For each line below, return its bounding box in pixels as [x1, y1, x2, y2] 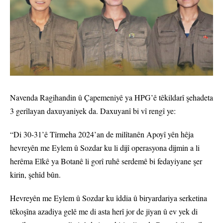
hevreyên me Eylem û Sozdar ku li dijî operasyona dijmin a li [10, 142, 200, 153]
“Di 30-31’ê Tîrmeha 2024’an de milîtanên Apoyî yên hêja [10, 129, 194, 140]
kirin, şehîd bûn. [10, 169, 61, 180]
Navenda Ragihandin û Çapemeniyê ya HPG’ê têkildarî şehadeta [10, 92, 213, 103]
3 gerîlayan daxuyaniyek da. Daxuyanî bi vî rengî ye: [10, 106, 176, 116]
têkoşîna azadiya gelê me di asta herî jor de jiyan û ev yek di [10, 206, 198, 217]
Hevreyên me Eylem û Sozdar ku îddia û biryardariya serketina [10, 193, 207, 204]
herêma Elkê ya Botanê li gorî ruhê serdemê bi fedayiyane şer [10, 156, 202, 167]
